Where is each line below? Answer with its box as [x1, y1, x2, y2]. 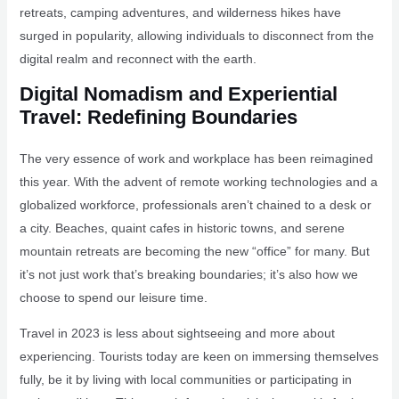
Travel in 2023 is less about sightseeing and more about [19, 326, 335, 340]
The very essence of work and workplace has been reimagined [19, 151, 373, 166]
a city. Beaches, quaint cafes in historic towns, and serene [19, 221, 345, 235]
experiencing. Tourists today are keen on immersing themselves [19, 349, 379, 363]
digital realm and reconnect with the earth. [19, 52, 256, 66]
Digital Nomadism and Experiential [19, 83, 338, 105]
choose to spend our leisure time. [19, 290, 208, 305]
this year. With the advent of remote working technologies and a [19, 175, 378, 189]
